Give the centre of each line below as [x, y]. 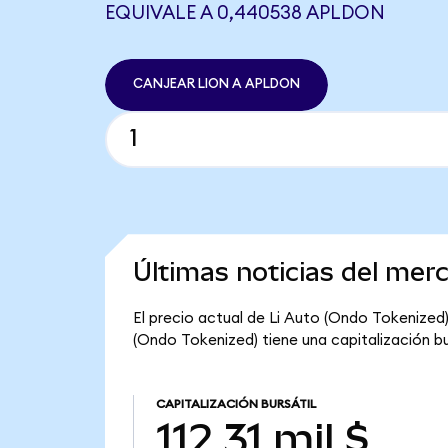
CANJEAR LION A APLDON [216, 84]
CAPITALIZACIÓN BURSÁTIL [235, 404]
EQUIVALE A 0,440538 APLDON [244, 13]
